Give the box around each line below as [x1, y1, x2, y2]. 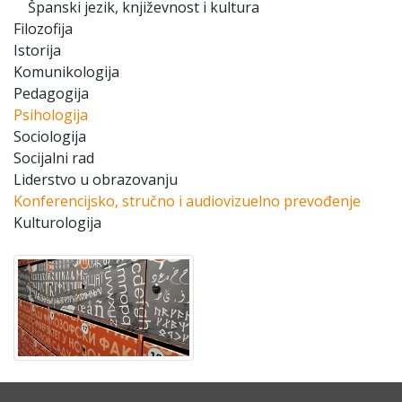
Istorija [13, 40, 61, 60]
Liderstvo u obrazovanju [13, 170, 178, 189]
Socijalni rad [13, 148, 94, 168]
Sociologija [13, 127, 86, 146]
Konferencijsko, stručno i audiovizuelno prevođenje [13, 191, 361, 211]
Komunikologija [13, 62, 119, 82]
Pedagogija [13, 83, 89, 103]
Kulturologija [13, 213, 101, 232]
